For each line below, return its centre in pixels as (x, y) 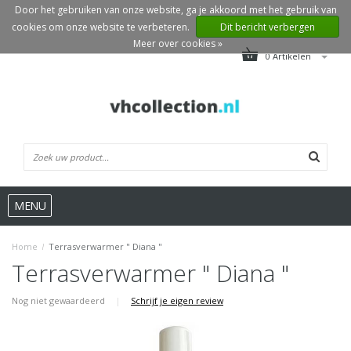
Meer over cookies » (177, 43)
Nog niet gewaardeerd (60, 301)
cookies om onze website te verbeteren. (102, 27)
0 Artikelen (289, 56)
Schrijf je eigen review (177, 301)
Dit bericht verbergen (268, 27)
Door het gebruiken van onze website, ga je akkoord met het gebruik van (175, 10)
